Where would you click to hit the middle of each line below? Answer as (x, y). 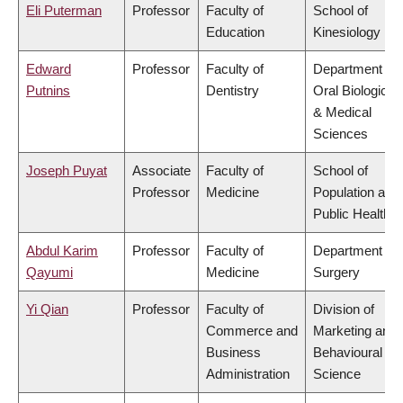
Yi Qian (47, 309)
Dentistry (233, 91)
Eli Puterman (64, 11)
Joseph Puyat (67, 171)
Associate (161, 171)
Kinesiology (347, 32)
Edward (49, 69)
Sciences (340, 134)
